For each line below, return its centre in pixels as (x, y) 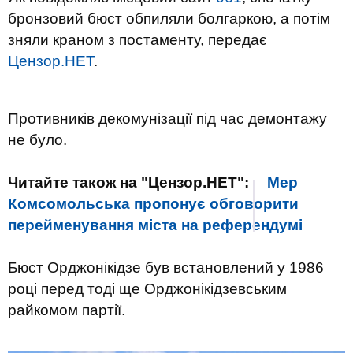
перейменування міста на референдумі (155, 225)
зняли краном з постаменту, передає (137, 40)
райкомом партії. (67, 310)
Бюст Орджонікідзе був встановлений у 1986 (166, 268)
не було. (37, 140)
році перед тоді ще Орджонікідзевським (147, 289)
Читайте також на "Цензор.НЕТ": (128, 182)
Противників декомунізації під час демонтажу (167, 119)
